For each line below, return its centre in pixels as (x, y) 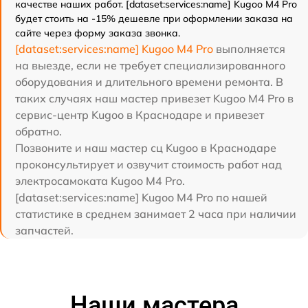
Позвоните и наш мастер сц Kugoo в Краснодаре (146, 148)
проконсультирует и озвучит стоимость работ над (148, 165)
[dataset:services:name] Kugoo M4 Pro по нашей (141, 198)
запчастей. (44, 231)
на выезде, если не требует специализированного (150, 66)
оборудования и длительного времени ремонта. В (149, 82)
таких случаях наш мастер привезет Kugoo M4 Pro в (154, 99)
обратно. (38, 132)
